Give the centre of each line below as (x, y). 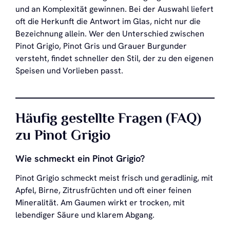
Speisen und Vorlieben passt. (69, 70)
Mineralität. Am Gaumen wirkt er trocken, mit (100, 202)
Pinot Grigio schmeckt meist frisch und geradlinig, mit (114, 178)
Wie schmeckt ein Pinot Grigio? (80, 158)
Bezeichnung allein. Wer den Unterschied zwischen (110, 33)
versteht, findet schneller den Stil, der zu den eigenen (114, 58)
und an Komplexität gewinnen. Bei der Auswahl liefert (114, 9)
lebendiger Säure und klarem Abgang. (85, 215)
